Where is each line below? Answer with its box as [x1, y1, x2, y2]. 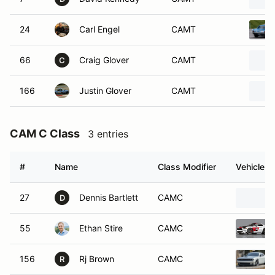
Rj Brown [79, 254, 114, 264]
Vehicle [236, 161, 265, 172]
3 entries [88, 128, 128, 140]
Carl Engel [79, 24, 120, 34]
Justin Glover [79, 85, 131, 96]
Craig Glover [79, 55, 129, 65]
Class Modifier [158, 161, 216, 172]
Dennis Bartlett [79, 192, 138, 203]
